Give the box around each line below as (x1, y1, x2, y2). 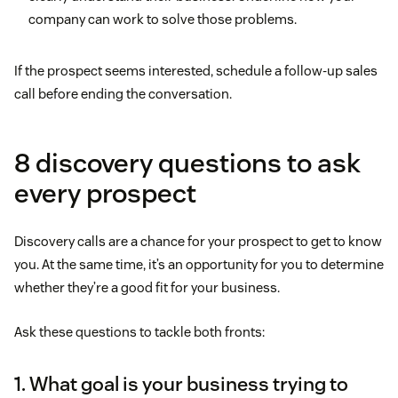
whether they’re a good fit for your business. (14, 279, 280, 297)
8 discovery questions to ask (14, 146, 361, 181)
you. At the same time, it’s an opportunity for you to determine (14, 256, 384, 274)
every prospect (14, 176, 196, 211)
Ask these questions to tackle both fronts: (14, 323, 265, 341)
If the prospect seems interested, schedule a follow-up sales (14, 62, 378, 80)
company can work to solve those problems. (28, 11, 297, 28)
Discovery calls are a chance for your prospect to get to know (14, 233, 382, 251)
